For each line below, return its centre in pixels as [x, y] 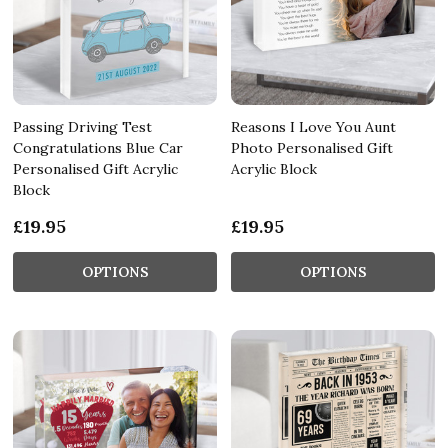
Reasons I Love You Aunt [313, 126]
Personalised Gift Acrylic [95, 168]
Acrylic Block [274, 168]
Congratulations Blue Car [98, 147]
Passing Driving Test [82, 126]
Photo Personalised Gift [312, 147]
